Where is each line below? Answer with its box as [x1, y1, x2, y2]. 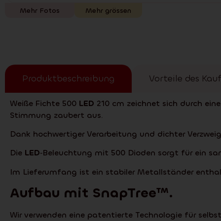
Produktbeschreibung [22, 72, 114, 84]
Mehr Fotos [20, 5, 60, 15]
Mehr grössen [85, 5, 131, 15]
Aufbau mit [10, 184, 92, 202]
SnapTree [92, 184, 156, 202]
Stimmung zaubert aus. [10, 110, 103, 120]
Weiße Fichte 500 [10, 98, 79, 109]
